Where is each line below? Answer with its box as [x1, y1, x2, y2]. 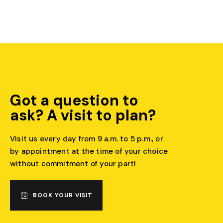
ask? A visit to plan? [10, 105, 156, 125]
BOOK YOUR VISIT [33, 191, 93, 200]
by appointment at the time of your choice [10, 146, 168, 156]
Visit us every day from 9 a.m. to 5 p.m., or [10, 133, 163, 144]
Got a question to [10, 90, 138, 110]
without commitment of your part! [10, 158, 136, 169]
